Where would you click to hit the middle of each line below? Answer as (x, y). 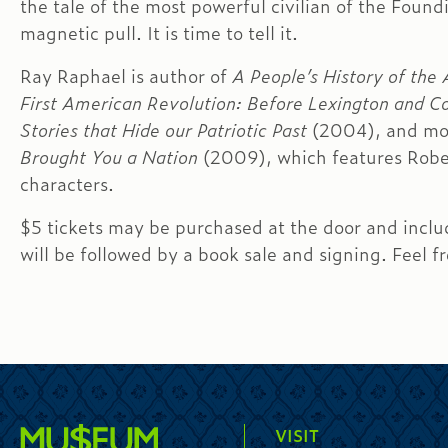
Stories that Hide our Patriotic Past (163, 130)
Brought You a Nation (111, 157)
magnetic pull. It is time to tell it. (159, 33)
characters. (67, 184)
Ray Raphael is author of (126, 76)
